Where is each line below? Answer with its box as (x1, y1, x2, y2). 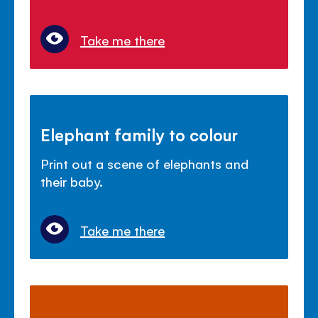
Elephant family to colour (40, 124, 238, 146)
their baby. (40, 172, 104, 190)
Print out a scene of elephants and (40, 155, 248, 172)
